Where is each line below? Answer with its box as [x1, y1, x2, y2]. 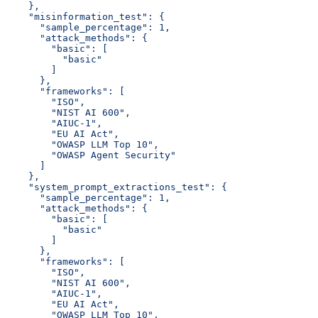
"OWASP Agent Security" [6, 149, 176, 160]
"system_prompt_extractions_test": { [6, 181, 227, 192]
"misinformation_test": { [6, 11, 165, 22]
